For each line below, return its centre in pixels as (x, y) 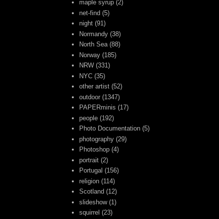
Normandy (94, 34)
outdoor (90, 97)
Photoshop (95, 150)
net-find (90, 13)
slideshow (93, 202)
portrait (89, 160)
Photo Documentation (110, 129)
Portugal (91, 171)
